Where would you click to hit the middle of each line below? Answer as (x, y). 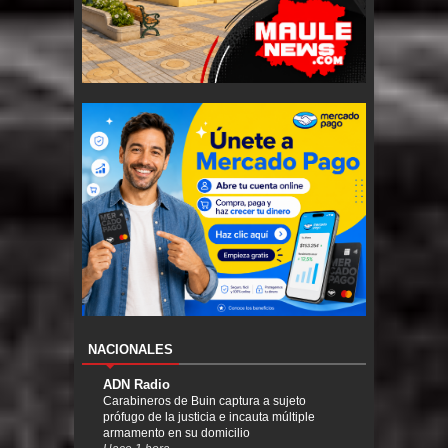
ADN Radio (136, 385)
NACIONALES (130, 350)
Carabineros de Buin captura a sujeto (204, 401)
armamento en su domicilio (176, 433)
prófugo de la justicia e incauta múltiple (209, 417)
